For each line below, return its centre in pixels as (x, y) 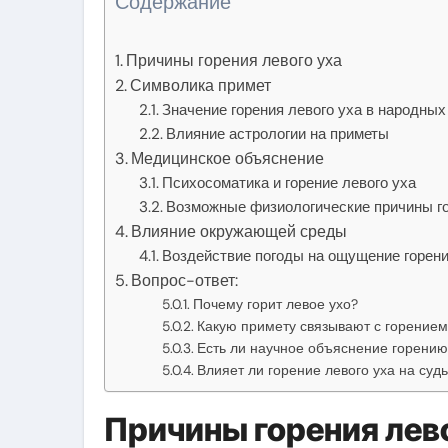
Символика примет (201, 85)
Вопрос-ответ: (185, 280)
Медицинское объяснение (228, 158)
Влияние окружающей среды (239, 231)
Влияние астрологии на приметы (278, 133)
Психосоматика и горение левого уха (289, 182)
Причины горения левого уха (234, 60)
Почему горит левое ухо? (275, 303)
